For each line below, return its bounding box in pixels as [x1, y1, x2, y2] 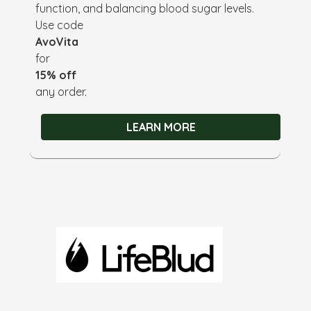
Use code [35, 17, 84, 32]
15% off [35, 67, 77, 82]
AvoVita [35, 34, 79, 49]
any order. [35, 84, 87, 99]
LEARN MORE [126, 119, 196, 134]
